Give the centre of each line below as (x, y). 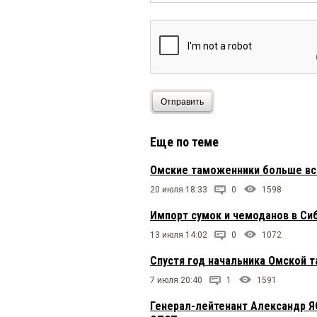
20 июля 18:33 (179, 190)
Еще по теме (184, 142)
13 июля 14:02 (179, 235)
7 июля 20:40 (176, 281)
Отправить (182, 102)
